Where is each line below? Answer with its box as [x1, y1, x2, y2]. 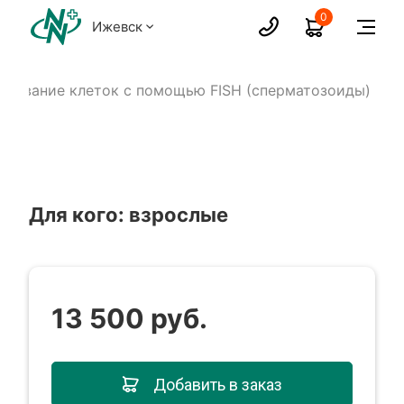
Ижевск [92, 18, 147, 35]
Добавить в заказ [152, 374, 282, 394]
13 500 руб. [51, 302, 208, 335]
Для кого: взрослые [29, 203, 229, 226]
